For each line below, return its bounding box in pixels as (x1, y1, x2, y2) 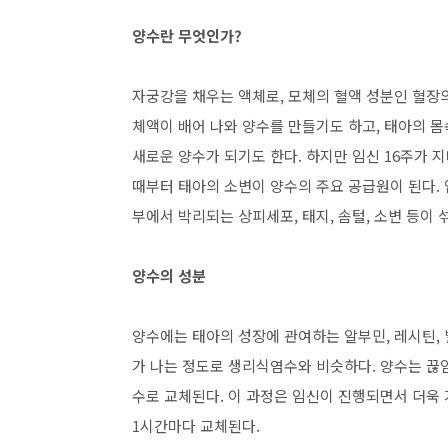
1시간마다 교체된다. (132, 415, 264, 436)
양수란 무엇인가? (132, 25, 246, 46)
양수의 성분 (132, 265, 206, 286)
